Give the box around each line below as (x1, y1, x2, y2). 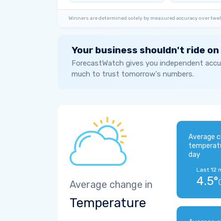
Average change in (70, 179, 152, 190)
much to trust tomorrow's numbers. (72, 70, 194, 78)
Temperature (70, 195, 146, 211)
